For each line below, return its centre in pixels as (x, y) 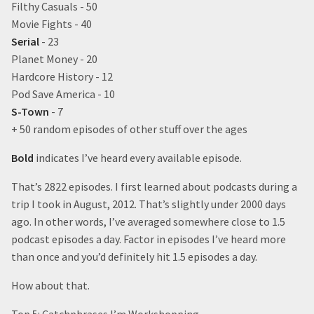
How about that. (50, 285)
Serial (25, 41)
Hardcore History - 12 (62, 76)
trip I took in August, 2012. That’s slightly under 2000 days (149, 204)
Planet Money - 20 (54, 59)
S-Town (30, 111)
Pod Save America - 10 (63, 94)
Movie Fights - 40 (52, 24)
